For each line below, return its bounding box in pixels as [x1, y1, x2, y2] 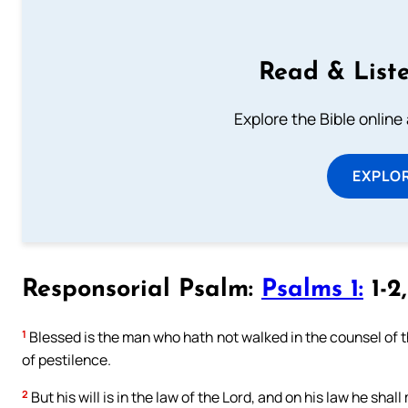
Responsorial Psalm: [22, 278, 261, 303]
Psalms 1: [261, 278, 363, 303]
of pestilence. [22, 350, 111, 371]
